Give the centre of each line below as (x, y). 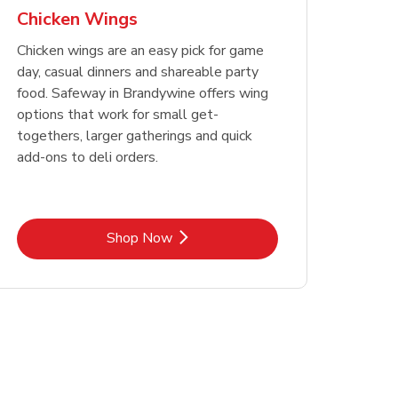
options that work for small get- (117, 115)
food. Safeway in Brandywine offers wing (142, 94)
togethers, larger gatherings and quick (134, 136)
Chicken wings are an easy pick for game (140, 51)
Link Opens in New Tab (219, 237)
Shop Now (139, 238)
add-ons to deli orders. (87, 158)
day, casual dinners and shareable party (137, 72)
